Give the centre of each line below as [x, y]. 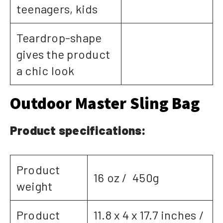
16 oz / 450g [126, 178]
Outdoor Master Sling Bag [105, 104]
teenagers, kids [57, 9]
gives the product [63, 54]
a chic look [46, 71]
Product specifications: [78, 130]
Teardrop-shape [59, 38]
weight [35, 186]
